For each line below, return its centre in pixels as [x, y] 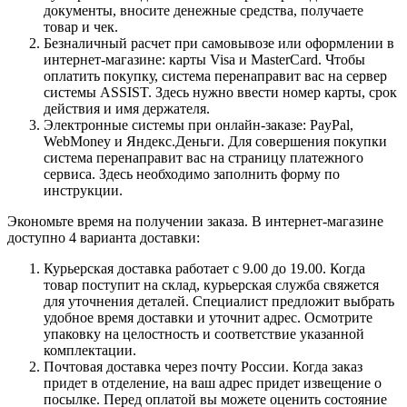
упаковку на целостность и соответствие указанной [204, 333]
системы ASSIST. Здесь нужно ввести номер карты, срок [220, 92]
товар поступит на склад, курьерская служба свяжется [211, 284]
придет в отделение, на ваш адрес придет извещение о [213, 382]
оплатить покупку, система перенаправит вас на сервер [215, 75]
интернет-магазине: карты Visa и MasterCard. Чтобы [204, 59]
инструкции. [83, 190]
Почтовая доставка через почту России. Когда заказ [203, 366]
